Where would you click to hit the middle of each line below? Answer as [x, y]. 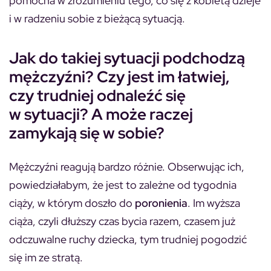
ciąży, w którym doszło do [72, 203]
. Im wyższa [214, 203]
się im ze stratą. [46, 257]
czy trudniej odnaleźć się [97, 96]
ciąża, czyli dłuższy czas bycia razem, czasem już [122, 221]
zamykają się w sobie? [87, 133]
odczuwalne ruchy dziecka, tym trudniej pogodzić [128, 239]
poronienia [161, 203]
